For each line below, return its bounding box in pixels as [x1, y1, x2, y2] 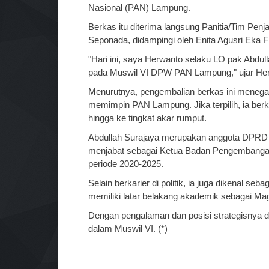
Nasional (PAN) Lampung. [88, 2, 193, 13]
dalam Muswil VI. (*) [88, 223, 168, 234]
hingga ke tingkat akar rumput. [88, 113, 207, 124]
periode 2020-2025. [88, 159, 163, 169]
